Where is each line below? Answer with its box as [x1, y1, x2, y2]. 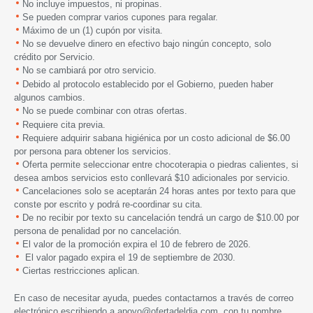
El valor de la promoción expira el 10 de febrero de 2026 [22, 238, 248, 249]
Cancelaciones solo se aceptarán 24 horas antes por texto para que [22, 185, 296, 196]
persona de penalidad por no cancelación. [14, 225, 182, 236]
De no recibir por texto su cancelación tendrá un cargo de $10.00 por [22, 212, 299, 223]
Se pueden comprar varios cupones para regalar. [22, 11, 218, 22]
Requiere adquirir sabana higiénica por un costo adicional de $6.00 [22, 132, 290, 143]
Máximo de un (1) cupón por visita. [22, 24, 163, 36]
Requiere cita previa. [22, 119, 105, 130]
